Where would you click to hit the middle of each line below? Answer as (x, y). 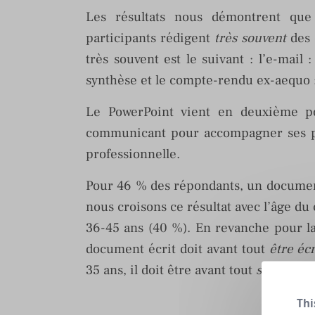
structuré (283, 270)
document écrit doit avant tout (178, 249)
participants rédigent (150, 38)
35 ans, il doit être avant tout (171, 270)
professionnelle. (133, 154)
